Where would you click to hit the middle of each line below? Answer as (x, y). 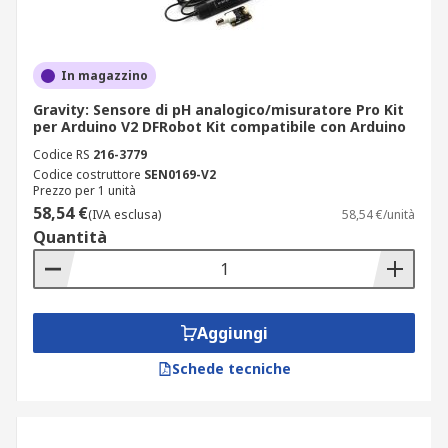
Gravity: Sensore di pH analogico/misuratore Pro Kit (218, 109)
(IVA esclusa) (124, 214)
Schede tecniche (231, 368)
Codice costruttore (87, 174)
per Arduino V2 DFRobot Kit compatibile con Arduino (219, 126)
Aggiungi (232, 333)
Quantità (70, 237)
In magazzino (104, 75)
